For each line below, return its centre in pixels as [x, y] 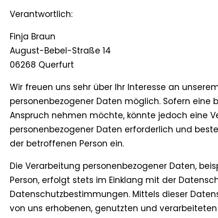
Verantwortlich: [41, 14]
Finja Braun [33, 37]
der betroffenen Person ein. [67, 144]
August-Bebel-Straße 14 [60, 51]
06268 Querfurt [42, 65]
